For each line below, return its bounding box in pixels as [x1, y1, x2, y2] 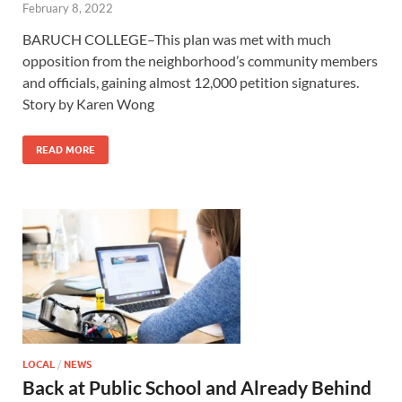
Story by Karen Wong [22, 95, 154, 113]
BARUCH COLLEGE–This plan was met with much [22, 31, 331, 48]
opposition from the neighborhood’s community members [22, 52, 378, 70]
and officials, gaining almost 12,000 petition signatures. [22, 74, 359, 92]
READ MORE [36, 144, 95, 157]
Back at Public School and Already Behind [22, 376, 371, 399]
